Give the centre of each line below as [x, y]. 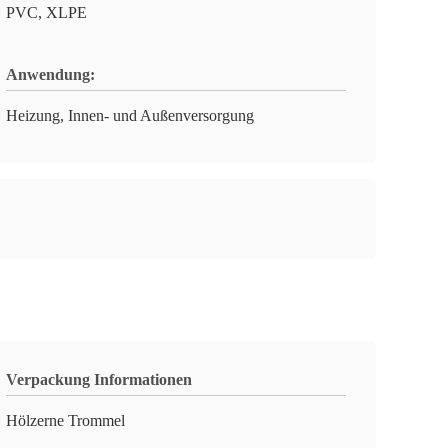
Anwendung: [50, 74]
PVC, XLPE [46, 12]
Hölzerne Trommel [65, 420]
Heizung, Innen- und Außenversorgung [130, 115]
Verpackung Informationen [99, 379]
